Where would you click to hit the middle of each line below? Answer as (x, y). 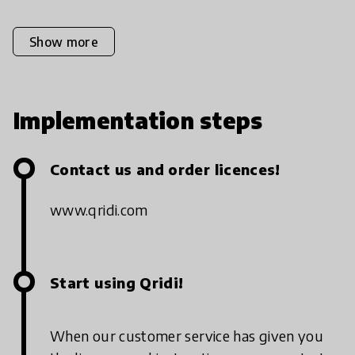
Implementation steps (138, 120)
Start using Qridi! (117, 283)
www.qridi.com (99, 210)
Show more (64, 42)
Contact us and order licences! (165, 170)
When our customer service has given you (187, 336)
